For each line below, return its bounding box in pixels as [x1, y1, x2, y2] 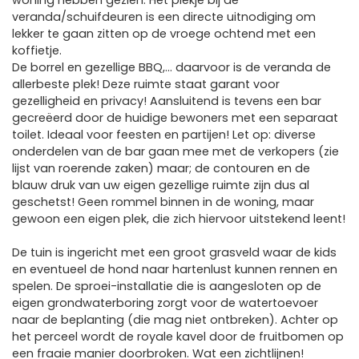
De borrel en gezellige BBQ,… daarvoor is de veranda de [12, 59, 331, 75]
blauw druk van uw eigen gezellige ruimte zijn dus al [12, 177, 309, 193]
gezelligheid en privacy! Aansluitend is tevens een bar [12, 93, 321, 109]
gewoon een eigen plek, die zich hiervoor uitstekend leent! [12, 211, 345, 227]
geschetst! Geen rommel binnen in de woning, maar [12, 194, 314, 210]
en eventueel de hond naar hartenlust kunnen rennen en [12, 261, 337, 277]
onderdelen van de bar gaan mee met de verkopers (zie [12, 143, 339, 159]
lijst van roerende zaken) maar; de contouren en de [12, 160, 310, 176]
